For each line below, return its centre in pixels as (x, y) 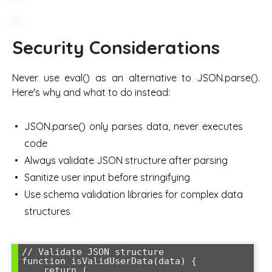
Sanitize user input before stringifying (107, 178)
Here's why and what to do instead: (91, 93)
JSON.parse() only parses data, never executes (134, 127)
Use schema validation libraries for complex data (134, 195)
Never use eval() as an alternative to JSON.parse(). (136, 78)
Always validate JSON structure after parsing (126, 161)
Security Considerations (116, 47)
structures (47, 212)
